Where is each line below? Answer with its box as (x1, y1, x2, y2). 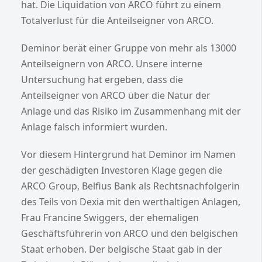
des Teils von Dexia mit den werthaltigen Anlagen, (21, 195, 240, 208)
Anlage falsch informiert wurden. (21, 120, 167, 133)
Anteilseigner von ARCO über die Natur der (21, 88, 211, 102)
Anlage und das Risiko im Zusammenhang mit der (21, 104, 241, 118)
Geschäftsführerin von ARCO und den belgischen (21, 226, 238, 240)
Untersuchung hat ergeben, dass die (21, 73, 183, 86)
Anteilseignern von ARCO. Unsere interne (21, 57, 202, 70)
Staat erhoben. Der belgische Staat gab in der (21, 242, 222, 256)
